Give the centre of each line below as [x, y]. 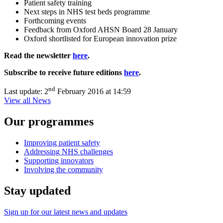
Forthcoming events [55, 20]
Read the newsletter [38, 55]
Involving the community [63, 170]
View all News [27, 101]
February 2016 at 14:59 [93, 92]
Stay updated [37, 190]
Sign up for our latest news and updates [66, 212]
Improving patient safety [62, 143]
